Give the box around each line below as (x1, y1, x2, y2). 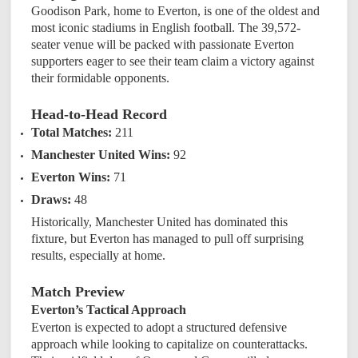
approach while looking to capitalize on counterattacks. (31, 336, 308, 351)
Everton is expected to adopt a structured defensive (31, 320, 288, 334)
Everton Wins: (31, 169, 111, 184)
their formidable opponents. (31, 70, 170, 85)
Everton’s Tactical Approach (31, 302, 187, 316)
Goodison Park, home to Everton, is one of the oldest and (31, 3, 320, 18)
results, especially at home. (31, 248, 166, 262)
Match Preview (31, 283, 125, 300)
